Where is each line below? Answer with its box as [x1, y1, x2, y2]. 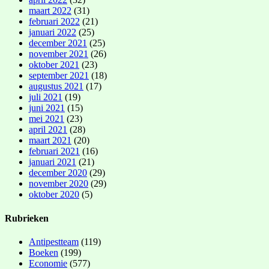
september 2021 [29, 70, 89, 81]
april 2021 [29, 124, 67, 135]
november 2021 [29, 49, 88, 59]
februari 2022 [29, 16, 80, 27]
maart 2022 [29, 5, 71, 16]
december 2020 [29, 168, 87, 178]
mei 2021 [29, 113, 64, 124]
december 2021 [29, 38, 87, 49]
